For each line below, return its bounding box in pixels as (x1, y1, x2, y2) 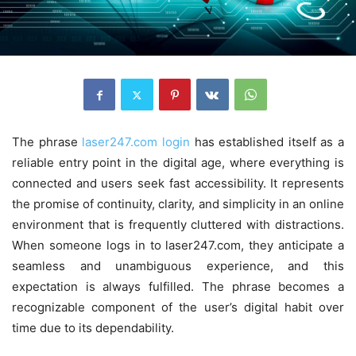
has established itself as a (189, 134, 344, 150)
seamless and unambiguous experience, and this (12, 258, 344, 274)
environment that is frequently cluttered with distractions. (12, 217, 344, 233)
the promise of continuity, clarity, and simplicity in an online (12, 196, 344, 212)
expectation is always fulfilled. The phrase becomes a (12, 279, 344, 295)
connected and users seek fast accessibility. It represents (12, 176, 344, 192)
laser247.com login (82, 134, 190, 150)
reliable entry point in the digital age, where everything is (12, 155, 344, 171)
